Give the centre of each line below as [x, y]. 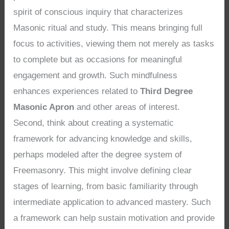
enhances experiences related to [77, 91]
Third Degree [167, 91]
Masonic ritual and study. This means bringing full [108, 28]
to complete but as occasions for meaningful [98, 59]
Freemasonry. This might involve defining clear [103, 170]
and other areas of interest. [127, 107]
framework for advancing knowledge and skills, [103, 139]
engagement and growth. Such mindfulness [96, 75]
